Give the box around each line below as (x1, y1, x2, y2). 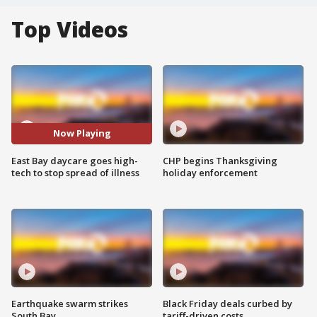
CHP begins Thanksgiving (163, 154, 277, 167)
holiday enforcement (163, 166, 258, 179)
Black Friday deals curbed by (163, 297, 292, 311)
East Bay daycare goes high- (11, 154, 138, 167)
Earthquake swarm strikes (11, 297, 128, 311)
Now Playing (52, 127, 111, 140)
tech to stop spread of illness (11, 166, 139, 179)
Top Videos (11, 15, 128, 44)
